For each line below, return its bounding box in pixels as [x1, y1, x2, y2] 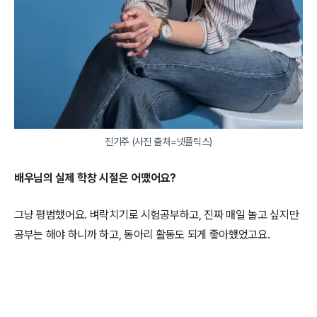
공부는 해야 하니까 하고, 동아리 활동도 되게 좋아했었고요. [14, 228, 270, 242]
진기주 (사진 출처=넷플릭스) [105, 136, 212, 148]
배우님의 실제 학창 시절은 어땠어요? [14, 171, 176, 185]
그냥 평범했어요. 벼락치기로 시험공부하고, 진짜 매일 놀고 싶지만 [14, 208, 299, 222]
